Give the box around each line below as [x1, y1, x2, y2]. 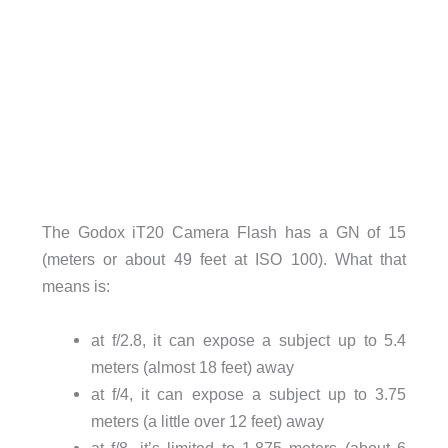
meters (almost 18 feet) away [90, 357, 294, 376]
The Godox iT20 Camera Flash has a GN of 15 [41, 223, 407, 242]
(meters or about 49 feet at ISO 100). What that [41, 250, 407, 269]
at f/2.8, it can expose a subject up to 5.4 [90, 330, 407, 349]
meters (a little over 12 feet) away [90, 411, 324, 430]
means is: [41, 277, 110, 296]
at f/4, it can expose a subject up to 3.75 [90, 384, 407, 403]
